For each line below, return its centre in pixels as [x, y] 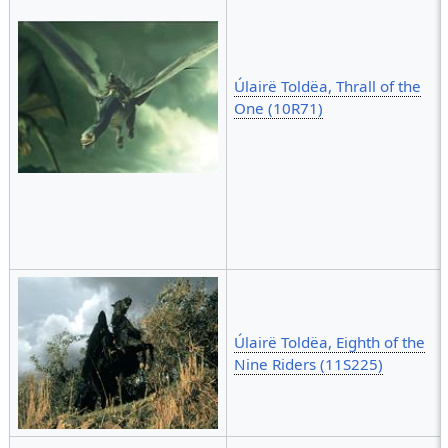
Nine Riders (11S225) [309, 364]
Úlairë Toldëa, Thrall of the [328, 86]
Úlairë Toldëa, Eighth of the [330, 342]
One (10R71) [279, 108]
